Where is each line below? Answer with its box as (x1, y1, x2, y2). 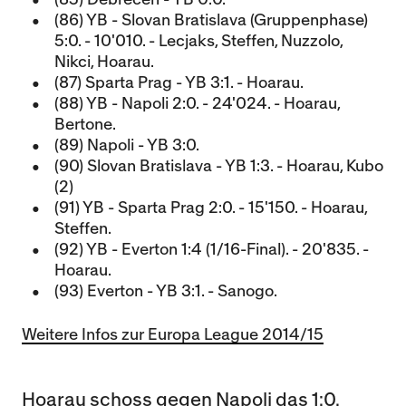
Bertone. (54, 117, 116, 132)
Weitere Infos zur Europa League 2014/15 (22, 327, 324, 343)
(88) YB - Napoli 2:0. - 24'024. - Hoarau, (54, 96, 340, 111)
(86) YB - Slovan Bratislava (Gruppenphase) (54, 13, 368, 28)
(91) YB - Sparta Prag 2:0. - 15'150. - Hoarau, (54, 200, 367, 216)
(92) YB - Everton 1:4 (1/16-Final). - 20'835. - (54, 242, 369, 257)
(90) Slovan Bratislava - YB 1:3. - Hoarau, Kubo (54, 159, 383, 174)
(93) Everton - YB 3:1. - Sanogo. (54, 284, 277, 299)
